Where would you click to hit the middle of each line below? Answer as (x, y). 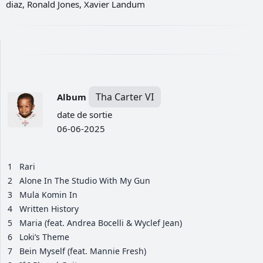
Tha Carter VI (125, 97)
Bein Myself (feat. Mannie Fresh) (83, 251)
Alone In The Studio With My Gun (85, 181)
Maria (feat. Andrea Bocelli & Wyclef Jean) (101, 223)
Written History (49, 209)
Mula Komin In (48, 195)
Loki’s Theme (44, 237)
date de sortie (85, 115)
